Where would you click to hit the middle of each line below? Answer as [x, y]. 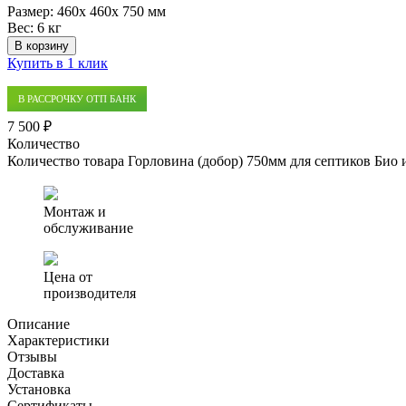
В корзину [42, 45]
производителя [90, 293]
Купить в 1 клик [58, 63]
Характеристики [58, 340]
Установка [39, 389]
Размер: [32, 11]
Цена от [68, 276]
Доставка [36, 372]
